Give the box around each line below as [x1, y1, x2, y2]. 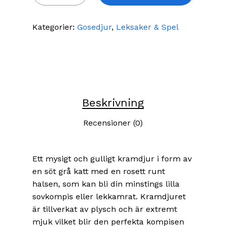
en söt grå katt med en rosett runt [32, 166, 165, 177]
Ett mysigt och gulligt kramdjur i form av [32, 154, 192, 164]
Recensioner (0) [83, 118, 143, 128]
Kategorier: [32, 22, 77, 32]
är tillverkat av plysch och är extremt [32, 204, 177, 214]
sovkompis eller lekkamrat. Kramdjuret [32, 192, 186, 202]
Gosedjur [77, 22, 111, 32]
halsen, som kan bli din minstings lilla [32, 179, 180, 189]
